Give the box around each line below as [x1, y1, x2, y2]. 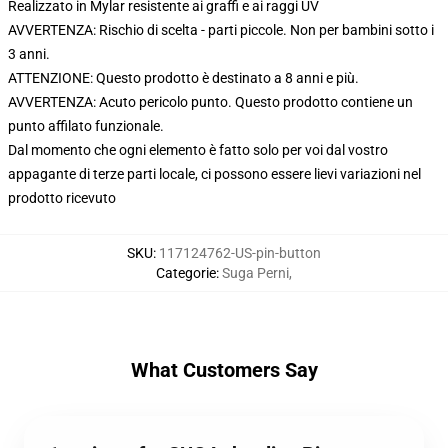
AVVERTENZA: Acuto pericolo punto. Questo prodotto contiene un [8, 94, 413, 110]
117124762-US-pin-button [159, 245, 321, 261]
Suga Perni [222, 265, 289, 281]
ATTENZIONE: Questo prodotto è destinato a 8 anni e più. [8, 70, 359, 86]
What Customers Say [130, 358, 318, 382]
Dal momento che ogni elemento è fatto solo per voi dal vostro [8, 142, 388, 158]
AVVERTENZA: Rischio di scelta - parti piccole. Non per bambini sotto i [8, 22, 434, 38]
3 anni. [8, 46, 50, 62]
